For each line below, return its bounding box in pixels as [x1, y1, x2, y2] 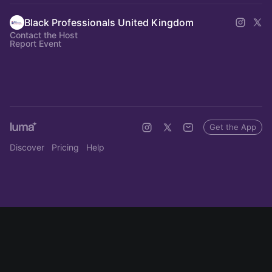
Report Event [10, 38, 61, 49]
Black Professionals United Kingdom [24, 16, 194, 29]
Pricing [52, 142, 79, 152]
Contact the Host [10, 30, 78, 40]
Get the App [209, 122, 256, 132]
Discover [10, 142, 44, 152]
